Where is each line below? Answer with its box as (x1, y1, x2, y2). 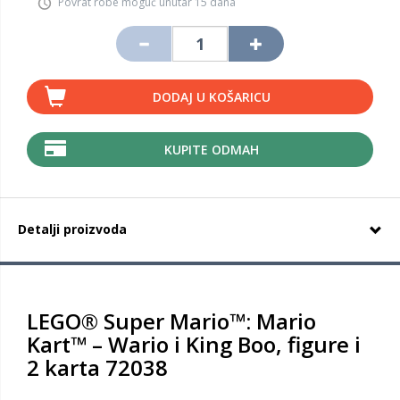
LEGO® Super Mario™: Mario (27, 306, 316, 336)
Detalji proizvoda (18, 221, 127, 237)
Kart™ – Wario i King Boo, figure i (27, 329, 361, 359)
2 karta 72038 (27, 353, 168, 382)
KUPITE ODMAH (163, 141, 259, 158)
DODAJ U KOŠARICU (152, 88, 271, 105)
